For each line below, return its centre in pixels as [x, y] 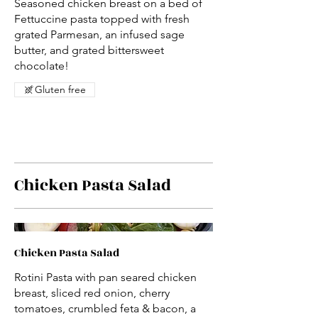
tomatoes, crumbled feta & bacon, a [105, 309]
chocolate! [42, 65]
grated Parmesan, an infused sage [99, 34]
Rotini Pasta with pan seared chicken [105, 278]
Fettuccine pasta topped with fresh [102, 18]
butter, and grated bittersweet [89, 50]
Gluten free [60, 89]
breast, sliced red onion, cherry [92, 293]
